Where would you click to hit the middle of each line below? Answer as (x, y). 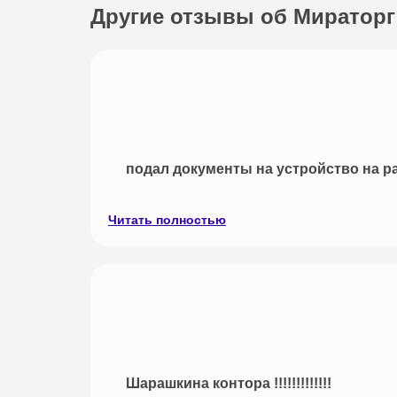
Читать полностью (167, 219)
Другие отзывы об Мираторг (243, 16)
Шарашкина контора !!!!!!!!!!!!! (229, 383)
